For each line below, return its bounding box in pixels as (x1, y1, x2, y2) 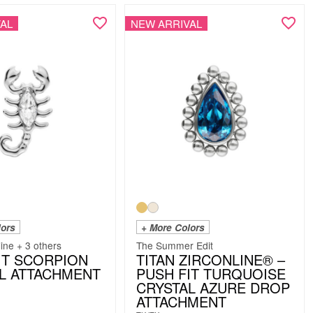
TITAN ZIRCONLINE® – (136, 249, 285, 270)
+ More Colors (140, 221, 205, 235)
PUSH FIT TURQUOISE (136, 263, 286, 284)
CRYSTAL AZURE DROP (136, 277, 290, 298)
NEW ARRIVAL (130, 15, 202, 31)
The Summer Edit (136, 238, 213, 253)
